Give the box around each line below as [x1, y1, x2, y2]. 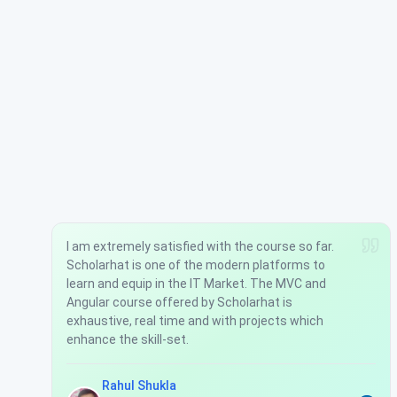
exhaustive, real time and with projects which [66, 313, 324, 328]
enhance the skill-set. [66, 331, 190, 346]
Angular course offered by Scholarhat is [66, 294, 293, 309]
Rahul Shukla [102, 378, 177, 393]
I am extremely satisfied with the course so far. [66, 238, 335, 253]
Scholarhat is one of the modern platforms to [66, 257, 326, 272]
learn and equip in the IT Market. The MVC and [66, 276, 327, 291]
